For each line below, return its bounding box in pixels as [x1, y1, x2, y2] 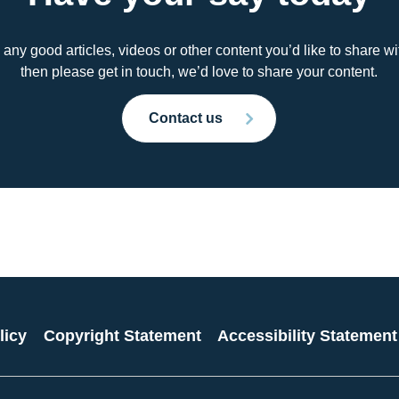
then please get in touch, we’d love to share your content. [20, 64, 379, 80]
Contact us [149, 110, 224, 126]
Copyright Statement [43, 327, 201, 346]
